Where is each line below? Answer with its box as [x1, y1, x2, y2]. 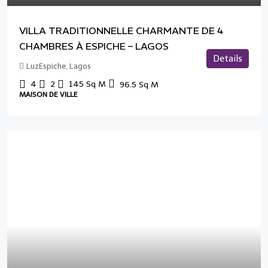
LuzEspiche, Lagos [26, 62, 91, 71]
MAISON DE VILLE [19, 90, 78, 99]
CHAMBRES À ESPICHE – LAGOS [19, 40, 169, 52]
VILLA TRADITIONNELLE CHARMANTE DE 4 [19, 25, 223, 36]
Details [213, 53, 242, 64]
